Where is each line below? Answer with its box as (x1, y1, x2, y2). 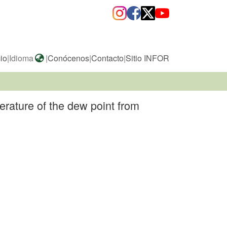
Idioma (9, 52, 34, 64)
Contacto (91, 52, 124, 64)
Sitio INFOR (126, 52, 169, 64)
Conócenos (48, 52, 89, 64)
